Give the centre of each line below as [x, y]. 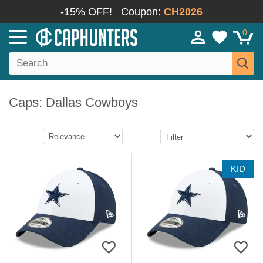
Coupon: [142, 12]
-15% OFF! [86, 12]
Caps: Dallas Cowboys [73, 102]
